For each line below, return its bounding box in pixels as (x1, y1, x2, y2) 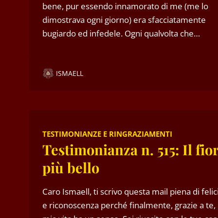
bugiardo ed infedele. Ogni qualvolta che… (42, 27, 200, 39)
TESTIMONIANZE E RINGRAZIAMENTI (42, 128, 172, 139)
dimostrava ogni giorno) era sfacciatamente (42, 14, 206, 25)
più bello (42, 158, 99, 177)
